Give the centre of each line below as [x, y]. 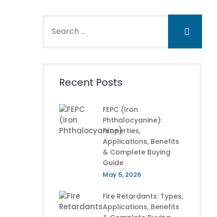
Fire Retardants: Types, [143, 196]
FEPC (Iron [120, 109]
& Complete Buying [137, 152]
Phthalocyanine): [132, 120]
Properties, [122, 131]
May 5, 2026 [122, 175]
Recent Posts [91, 82]
